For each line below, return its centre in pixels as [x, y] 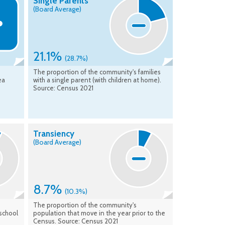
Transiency [54, 134]
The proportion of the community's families [97, 72]
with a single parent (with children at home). [97, 80]
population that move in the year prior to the [99, 213]
